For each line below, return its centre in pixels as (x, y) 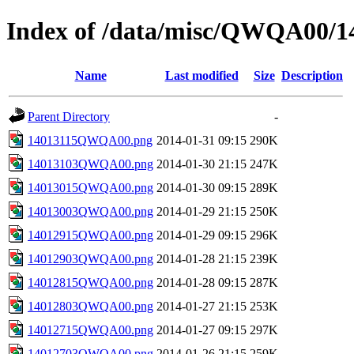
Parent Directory (69, 116)
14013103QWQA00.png (90, 164)
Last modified (201, 75)
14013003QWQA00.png (90, 211)
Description (312, 75)
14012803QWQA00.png (90, 306)
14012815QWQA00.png (90, 282)
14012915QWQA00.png (90, 235)
